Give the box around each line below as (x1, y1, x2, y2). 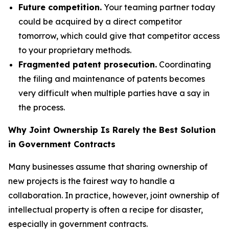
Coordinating (157, 59, 211, 70)
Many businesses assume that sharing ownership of (8, 161, 208, 172)
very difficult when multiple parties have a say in (18, 87, 210, 98)
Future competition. (18, 2, 102, 12)
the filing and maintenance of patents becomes (18, 73, 205, 84)
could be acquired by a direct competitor (18, 16, 182, 27)
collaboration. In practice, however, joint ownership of (8, 190, 219, 200)
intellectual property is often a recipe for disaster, (8, 204, 203, 215)
